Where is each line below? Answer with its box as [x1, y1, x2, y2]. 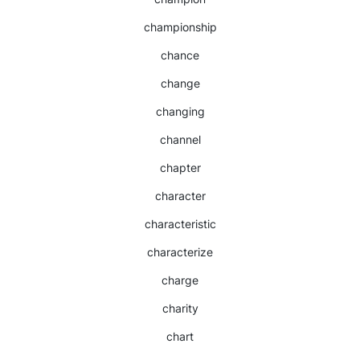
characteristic [144, 217, 216, 231]
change [160, 76, 200, 90]
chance [161, 48, 199, 62]
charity [162, 301, 198, 315]
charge [162, 273, 198, 287]
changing [155, 104, 205, 118]
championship [143, 20, 217, 34]
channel [159, 133, 201, 146]
